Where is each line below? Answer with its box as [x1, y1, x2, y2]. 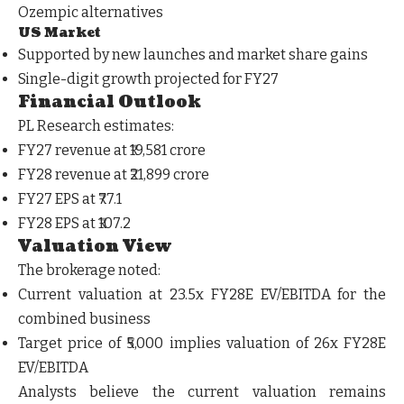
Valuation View [18, 235, 172, 258]
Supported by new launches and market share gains [18, 46, 368, 63]
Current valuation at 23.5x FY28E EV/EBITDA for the [18, 286, 386, 303]
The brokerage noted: [18, 262, 161, 279]
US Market [18, 24, 101, 41]
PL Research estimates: [18, 117, 174, 134]
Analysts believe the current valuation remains [18, 383, 386, 400]
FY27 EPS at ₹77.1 [18, 190, 122, 207]
